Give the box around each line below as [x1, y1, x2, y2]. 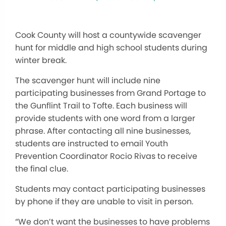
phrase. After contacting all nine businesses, [15, 125, 191, 137]
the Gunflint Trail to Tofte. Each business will [15, 99, 187, 111]
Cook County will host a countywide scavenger [15, 29, 201, 41]
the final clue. [15, 162, 68, 175]
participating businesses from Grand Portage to [15, 87, 206, 99]
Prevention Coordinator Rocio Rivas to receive [15, 150, 197, 162]
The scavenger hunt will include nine [15, 74, 160, 86]
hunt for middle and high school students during [15, 41, 207, 53]
